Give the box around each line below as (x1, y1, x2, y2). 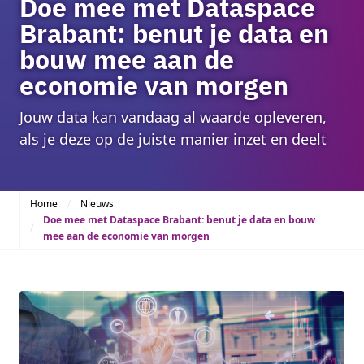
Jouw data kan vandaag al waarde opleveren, (19, 106, 327, 127)
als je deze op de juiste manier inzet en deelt (19, 128, 327, 149)
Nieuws (80, 196, 114, 210)
